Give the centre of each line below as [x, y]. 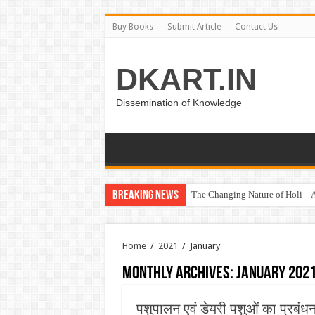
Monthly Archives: [179, 274]
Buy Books [133, 27]
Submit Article [194, 27]
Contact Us [256, 27]
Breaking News [145, 196]
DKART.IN [186, 79]
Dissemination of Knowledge [179, 103]
